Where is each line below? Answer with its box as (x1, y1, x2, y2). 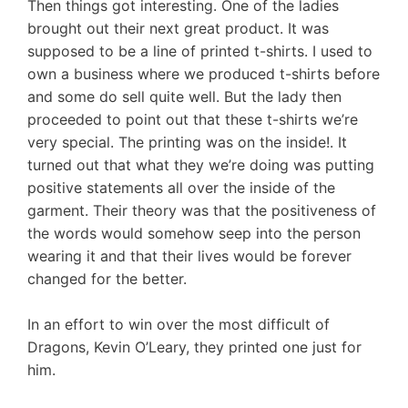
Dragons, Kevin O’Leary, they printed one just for (27, 338, 362, 357)
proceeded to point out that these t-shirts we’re (27, 109, 358, 128)
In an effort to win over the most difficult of (27, 315, 330, 334)
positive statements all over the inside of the (27, 178, 335, 197)
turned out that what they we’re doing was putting (27, 155, 374, 174)
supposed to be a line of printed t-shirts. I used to (27, 41, 372, 60)
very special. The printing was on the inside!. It (27, 132, 347, 151)
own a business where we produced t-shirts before (27, 64, 380, 83)
